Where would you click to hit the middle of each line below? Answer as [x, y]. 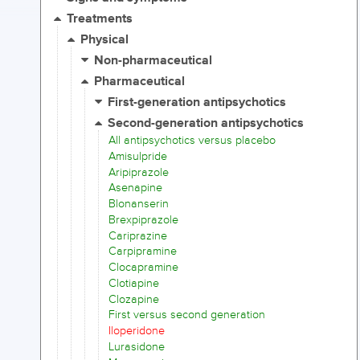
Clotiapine [134, 283]
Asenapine [135, 188]
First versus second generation [187, 315]
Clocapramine [143, 268]
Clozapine [134, 299]
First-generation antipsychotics [197, 103]
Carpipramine [143, 252]
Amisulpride [138, 156]
